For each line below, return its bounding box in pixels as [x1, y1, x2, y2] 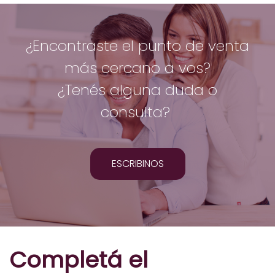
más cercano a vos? [64, 58, 211, 79]
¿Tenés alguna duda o [58, 80, 217, 101]
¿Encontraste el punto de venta [26, 36, 249, 56]
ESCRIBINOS [111, 157, 164, 171]
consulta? [101, 102, 174, 123]
